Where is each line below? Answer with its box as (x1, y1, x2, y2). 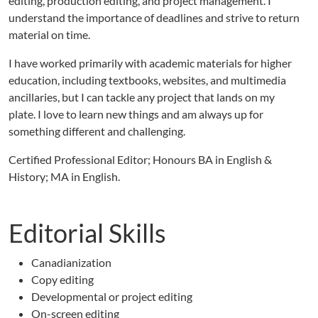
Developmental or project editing (31, 290, 192, 303)
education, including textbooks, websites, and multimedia (9, 73, 286, 87)
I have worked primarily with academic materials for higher (9, 56, 292, 70)
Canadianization (31, 256, 111, 269)
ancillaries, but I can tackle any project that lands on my (9, 90, 275, 104)
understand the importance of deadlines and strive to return (9, 11, 300, 24)
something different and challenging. (9, 124, 187, 138)
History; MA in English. (9, 170, 120, 183)
